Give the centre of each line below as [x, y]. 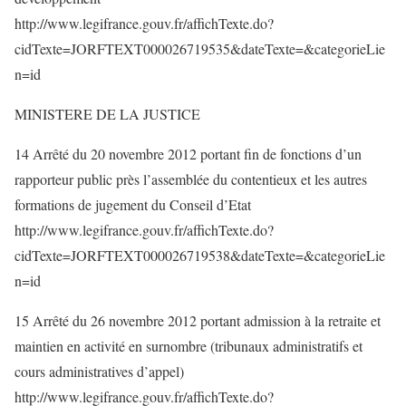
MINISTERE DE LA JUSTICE [107, 114]
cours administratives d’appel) [99, 371]
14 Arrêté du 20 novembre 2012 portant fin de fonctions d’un [188, 154]
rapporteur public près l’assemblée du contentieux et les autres [191, 179]
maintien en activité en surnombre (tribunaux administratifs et [188, 346]
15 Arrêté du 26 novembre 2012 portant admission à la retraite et [198, 320]
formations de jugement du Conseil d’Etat [133, 204]
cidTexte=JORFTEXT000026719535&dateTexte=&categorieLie [200, 48]
